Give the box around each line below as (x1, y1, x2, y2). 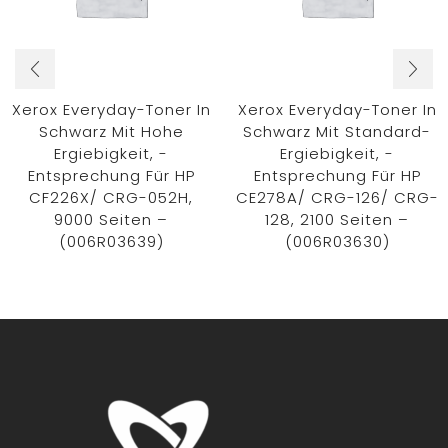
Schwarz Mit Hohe (38, 121, 184, 143)
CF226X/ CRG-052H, (29, 187, 193, 209)
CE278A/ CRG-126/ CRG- (235, 187, 439, 209)
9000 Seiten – (54, 209, 168, 231)
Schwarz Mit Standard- (243, 121, 431, 143)
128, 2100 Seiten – (265, 209, 409, 231)
